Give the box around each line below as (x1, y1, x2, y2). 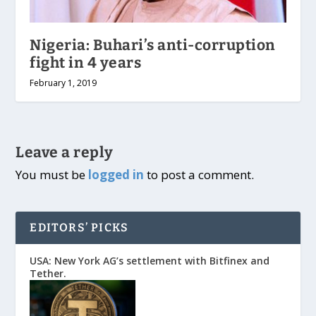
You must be (16, 166, 89, 183)
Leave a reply (16, 143, 114, 162)
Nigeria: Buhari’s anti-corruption (30, 36, 276, 55)
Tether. (30, 267, 67, 281)
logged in (88, 166, 145, 183)
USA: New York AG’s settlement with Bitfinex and (30, 254, 270, 268)
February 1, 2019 (30, 77, 97, 90)
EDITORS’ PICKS (30, 221, 129, 235)
